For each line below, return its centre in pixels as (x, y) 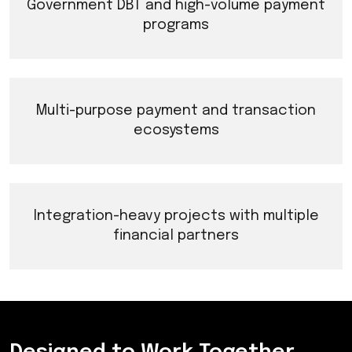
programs (176, 25)
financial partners (176, 236)
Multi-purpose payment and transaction (176, 111)
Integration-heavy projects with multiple (176, 216)
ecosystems (176, 130)
